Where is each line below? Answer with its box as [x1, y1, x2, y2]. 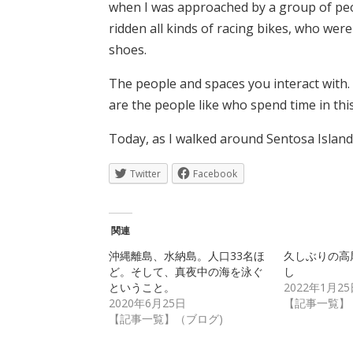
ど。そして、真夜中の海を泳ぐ [109, 264, 263, 279]
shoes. [109, 41, 147, 58]
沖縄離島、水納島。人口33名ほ [109, 248, 265, 263]
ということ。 [109, 280, 175, 295]
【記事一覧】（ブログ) [109, 311, 223, 326]
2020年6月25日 [109, 295, 186, 310]
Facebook [193, 167, 237, 180]
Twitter [130, 167, 161, 180]
